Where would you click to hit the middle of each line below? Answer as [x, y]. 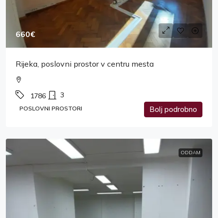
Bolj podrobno [173, 109]
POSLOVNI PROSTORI [51, 108]
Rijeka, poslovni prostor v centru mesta [85, 64]
